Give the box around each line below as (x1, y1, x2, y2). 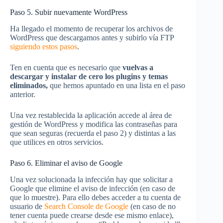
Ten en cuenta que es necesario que (10, 63, 122, 72)
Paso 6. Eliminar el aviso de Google (10, 159, 122, 168)
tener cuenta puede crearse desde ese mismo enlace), (10, 211, 174, 220)
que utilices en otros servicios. (10, 138, 104, 147)
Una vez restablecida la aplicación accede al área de (10, 111, 172, 120)
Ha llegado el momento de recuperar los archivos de (10, 24, 173, 33)
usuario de (10, 202, 44, 211)
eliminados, (10, 81, 50, 90)
